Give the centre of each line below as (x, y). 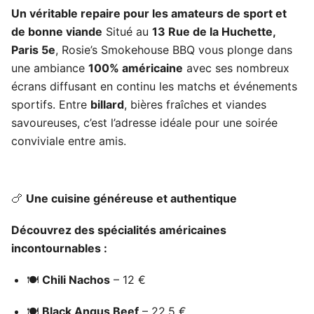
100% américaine (136, 68)
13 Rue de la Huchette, (214, 31)
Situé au (127, 31)
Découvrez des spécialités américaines (119, 230)
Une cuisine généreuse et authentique (131, 198)
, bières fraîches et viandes (195, 104)
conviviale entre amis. (69, 141)
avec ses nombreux (236, 68)
